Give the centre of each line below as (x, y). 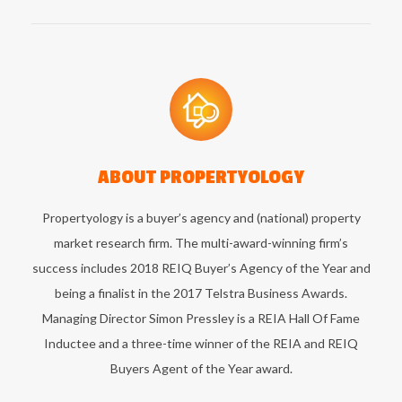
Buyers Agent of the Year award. (201, 368)
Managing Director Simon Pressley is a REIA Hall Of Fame (201, 318)
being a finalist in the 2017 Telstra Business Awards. (201, 293)
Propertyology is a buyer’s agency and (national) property (201, 217)
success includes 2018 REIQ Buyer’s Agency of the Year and (201, 267)
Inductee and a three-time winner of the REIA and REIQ (201, 343)
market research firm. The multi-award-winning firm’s (201, 242)
